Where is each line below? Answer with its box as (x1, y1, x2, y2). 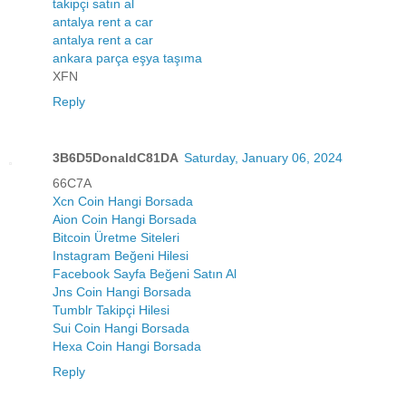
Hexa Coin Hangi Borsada (53, 338, 201, 353)
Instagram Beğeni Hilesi (53, 247, 188, 263)
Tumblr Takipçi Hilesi (53, 302, 169, 317)
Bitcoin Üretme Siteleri (53, 229, 179, 245)
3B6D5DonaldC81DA (53, 150, 179, 165)
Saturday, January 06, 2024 (184, 150, 343, 165)
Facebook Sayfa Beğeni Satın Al (53, 266, 237, 281)
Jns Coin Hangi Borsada (53, 284, 191, 299)
